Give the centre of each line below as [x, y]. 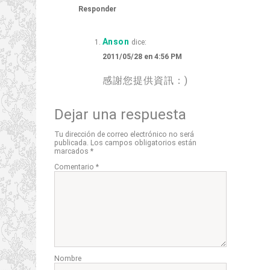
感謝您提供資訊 [138, 80]
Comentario [75, 167]
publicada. [71, 143]
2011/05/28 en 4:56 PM [142, 57]
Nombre [67, 259]
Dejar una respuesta [120, 115]
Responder [97, 9]
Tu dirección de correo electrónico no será [124, 135]
